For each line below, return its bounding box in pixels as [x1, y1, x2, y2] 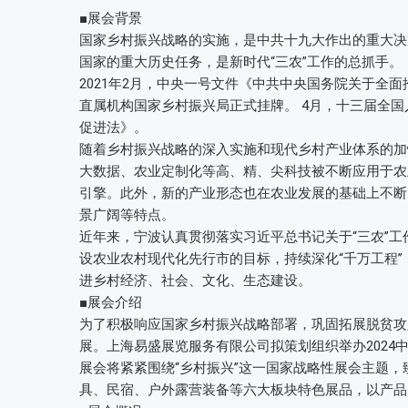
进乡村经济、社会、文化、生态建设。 [79, 272, 311, 289]
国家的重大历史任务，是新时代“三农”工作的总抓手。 [79, 54, 403, 70]
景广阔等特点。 [79, 207, 175, 223]
